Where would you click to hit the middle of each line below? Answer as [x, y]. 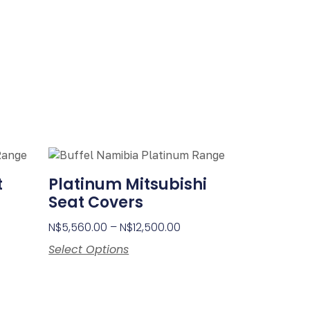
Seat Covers [96, 203]
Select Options [89, 250]
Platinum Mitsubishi [128, 185]
